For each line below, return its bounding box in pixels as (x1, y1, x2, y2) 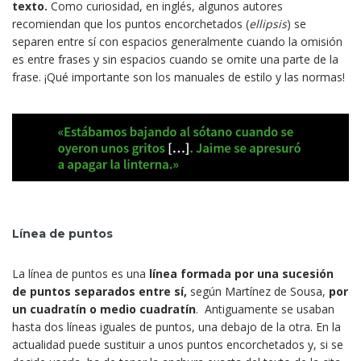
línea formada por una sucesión (146, 265, 334, 281)
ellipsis (249, 16, 287, 32)
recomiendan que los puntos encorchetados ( (12, 16, 249, 32)
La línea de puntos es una (12, 265, 146, 281)
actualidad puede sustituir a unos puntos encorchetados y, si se (12, 336, 343, 352)
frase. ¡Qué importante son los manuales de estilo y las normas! (12, 69, 345, 85)
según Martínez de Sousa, (187, 283, 329, 299)
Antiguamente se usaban (205, 301, 334, 317)
